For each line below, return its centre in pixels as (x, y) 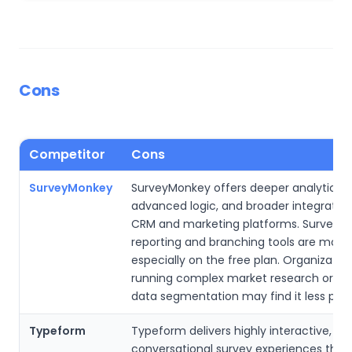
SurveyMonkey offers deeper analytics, (238, 187)
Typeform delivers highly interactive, (231, 330)
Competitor (67, 154)
